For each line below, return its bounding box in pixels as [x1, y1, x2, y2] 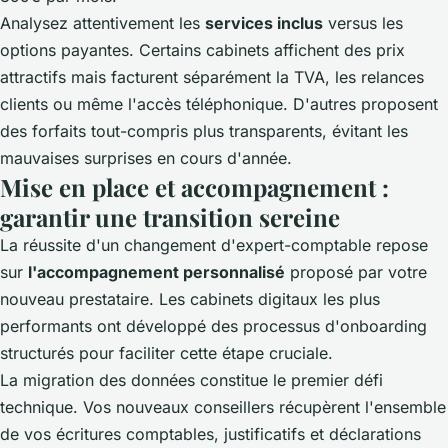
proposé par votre [285, 262, 427, 283]
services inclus [205, 13, 323, 34]
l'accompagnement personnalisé [28, 262, 285, 283]
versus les [323, 13, 403, 34]
